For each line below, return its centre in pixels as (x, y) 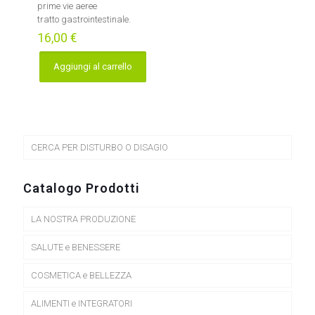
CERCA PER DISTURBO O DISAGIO (99, 147)
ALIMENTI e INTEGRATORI (82, 303)
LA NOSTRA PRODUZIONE (83, 219)
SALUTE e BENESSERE (76, 247)
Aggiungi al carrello (93, 66)
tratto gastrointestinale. (84, 19)
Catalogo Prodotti (82, 188)
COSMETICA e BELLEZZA (81, 275)
